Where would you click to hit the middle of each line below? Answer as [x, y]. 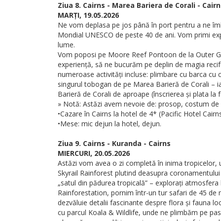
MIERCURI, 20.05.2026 [94, 153]
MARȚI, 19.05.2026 [88, 15]
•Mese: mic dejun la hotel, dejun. [110, 124]
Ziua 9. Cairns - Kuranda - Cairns [114, 143]
